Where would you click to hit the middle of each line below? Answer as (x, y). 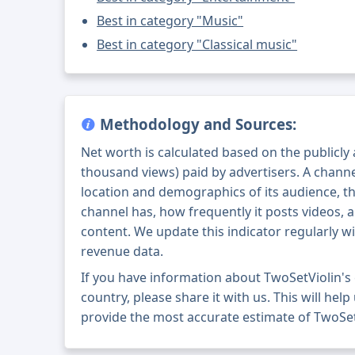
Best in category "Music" (170, 21)
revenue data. (122, 252)
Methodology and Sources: (197, 124)
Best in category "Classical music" (197, 45)
